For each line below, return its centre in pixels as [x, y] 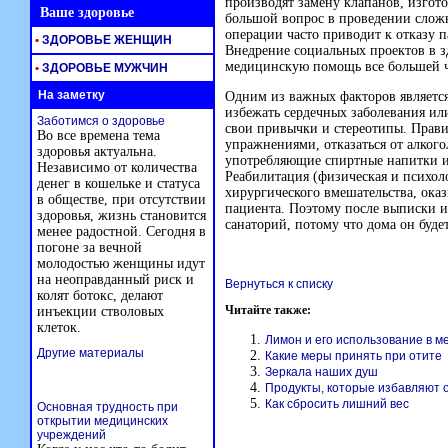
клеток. [59, 327]
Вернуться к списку [279, 284]
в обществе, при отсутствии [121, 199]
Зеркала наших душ [321, 372]
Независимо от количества [117, 167]
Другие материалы [90, 353]
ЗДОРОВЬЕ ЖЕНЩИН [105, 40]
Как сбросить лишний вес [337, 404]
